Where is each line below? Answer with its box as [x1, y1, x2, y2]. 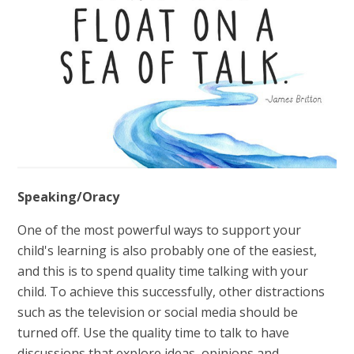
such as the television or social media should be [17, 303, 299, 322]
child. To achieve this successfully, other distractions [17, 283, 326, 301]
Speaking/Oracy [17, 188, 120, 206]
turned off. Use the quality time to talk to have [17, 324, 290, 342]
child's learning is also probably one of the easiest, [17, 242, 318, 260]
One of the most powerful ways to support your [17, 221, 302, 239]
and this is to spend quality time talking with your [17, 262, 309, 281]
